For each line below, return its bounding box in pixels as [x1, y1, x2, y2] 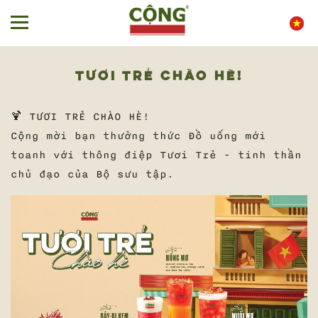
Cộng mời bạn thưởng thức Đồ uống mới [11, 131, 266, 142]
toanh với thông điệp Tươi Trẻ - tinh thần [11, 150, 302, 161]
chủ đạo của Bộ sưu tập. [11, 169, 174, 180]
